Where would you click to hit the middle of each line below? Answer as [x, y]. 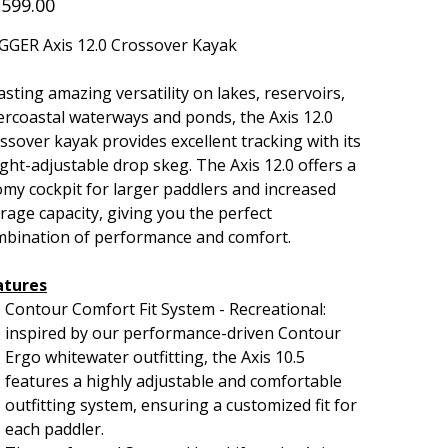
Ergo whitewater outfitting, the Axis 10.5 [154, 356]
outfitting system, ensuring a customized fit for [180, 404]
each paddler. [54, 428]
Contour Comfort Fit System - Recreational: [165, 308]
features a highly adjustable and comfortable [173, 380]
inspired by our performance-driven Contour [172, 332]
